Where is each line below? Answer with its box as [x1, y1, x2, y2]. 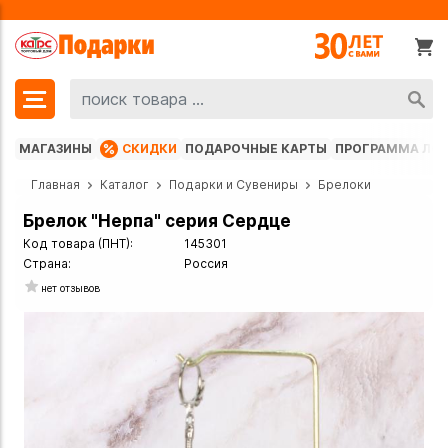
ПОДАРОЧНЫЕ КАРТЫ [185, 141, 327, 157]
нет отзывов [41, 281, 100, 294]
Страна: [23, 256, 71, 272]
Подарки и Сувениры [169, 177, 298, 193]
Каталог [100, 177, 149, 193]
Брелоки [318, 177, 371, 193]
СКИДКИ [122, 141, 177, 157]
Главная [31, 177, 80, 193]
